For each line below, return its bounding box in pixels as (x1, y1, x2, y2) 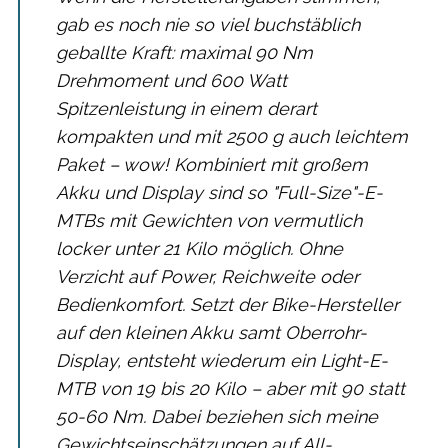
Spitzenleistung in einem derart (56, 98, 317, 120)
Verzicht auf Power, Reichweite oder (56, 266, 359, 288)
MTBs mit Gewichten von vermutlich (56, 210, 362, 232)
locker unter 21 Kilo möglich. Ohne (56, 238, 343, 260)
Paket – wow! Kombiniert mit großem (56, 154, 368, 176)
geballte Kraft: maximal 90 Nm (56, 42, 313, 64)
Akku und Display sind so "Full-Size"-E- (56, 182, 383, 204)
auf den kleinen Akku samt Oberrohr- (56, 322, 367, 344)
